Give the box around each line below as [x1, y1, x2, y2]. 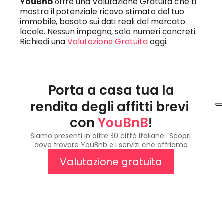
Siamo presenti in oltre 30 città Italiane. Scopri [30, 131, 191, 141]
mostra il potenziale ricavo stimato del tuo [19, 6, 184, 17]
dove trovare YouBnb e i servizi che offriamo [34, 140, 188, 150]
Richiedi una [19, 36, 67, 47]
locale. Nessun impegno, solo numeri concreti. [19, 26, 197, 37]
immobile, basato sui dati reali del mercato [19, 16, 185, 27]
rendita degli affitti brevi [30, 98, 189, 115]
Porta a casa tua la [48, 81, 174, 99]
